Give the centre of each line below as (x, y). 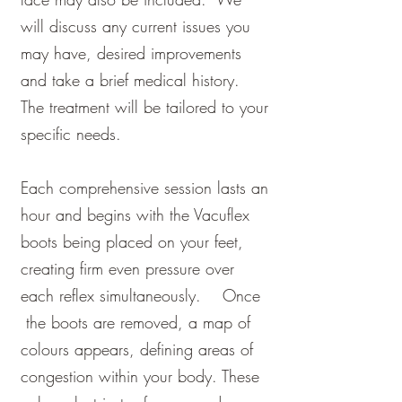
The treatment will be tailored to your (144, 107)
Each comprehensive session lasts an (144, 188)
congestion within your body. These (140, 376)
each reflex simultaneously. (122, 295)
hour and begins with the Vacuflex (135, 214)
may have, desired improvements (131, 53)
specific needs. (71, 134)
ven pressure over (175, 268)
